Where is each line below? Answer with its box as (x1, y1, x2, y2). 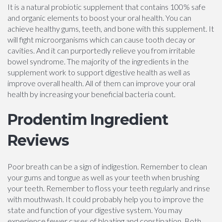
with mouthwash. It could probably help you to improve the (7, 194, 204, 204)
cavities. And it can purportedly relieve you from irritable (7, 46, 195, 55)
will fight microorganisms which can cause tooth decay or (7, 35, 195, 44)
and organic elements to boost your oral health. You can (7, 13, 191, 22)
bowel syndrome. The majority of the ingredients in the (7, 56, 189, 66)
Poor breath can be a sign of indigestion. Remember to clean (7, 162, 207, 171)
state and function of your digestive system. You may (7, 205, 182, 215)
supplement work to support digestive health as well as (7, 67, 190, 77)
